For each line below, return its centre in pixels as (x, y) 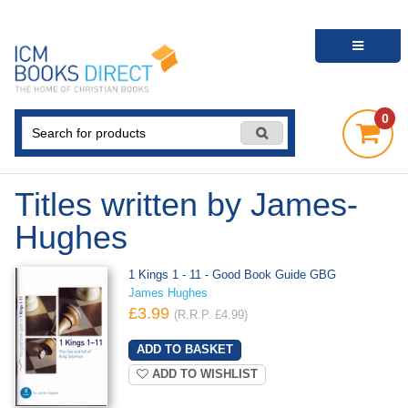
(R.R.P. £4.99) (210, 316)
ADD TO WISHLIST (203, 374)
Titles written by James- (186, 204)
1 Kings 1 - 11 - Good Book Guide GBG (232, 275)
